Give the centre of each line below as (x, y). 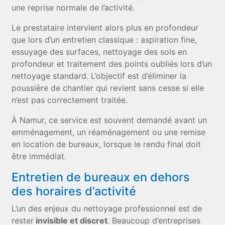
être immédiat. (39, 156)
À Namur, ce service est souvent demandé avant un (109, 120)
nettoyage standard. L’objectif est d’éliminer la (99, 76)
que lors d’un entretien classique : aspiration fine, (104, 40)
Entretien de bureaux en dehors (101, 177)
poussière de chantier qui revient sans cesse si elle (108, 88)
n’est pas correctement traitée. (70, 100)
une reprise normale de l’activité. (73, 8)
